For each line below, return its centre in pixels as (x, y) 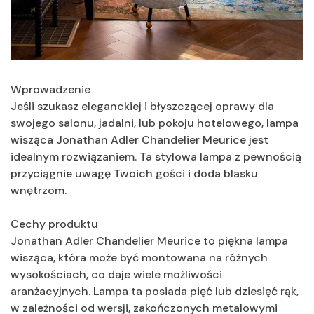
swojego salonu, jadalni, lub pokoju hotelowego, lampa (155, 123)
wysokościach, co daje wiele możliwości (116, 274)
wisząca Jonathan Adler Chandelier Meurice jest (139, 139)
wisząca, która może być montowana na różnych (139, 257)
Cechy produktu (54, 224)
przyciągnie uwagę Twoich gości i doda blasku (134, 173)
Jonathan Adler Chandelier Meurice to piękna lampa (149, 240)
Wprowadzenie (50, 89)
